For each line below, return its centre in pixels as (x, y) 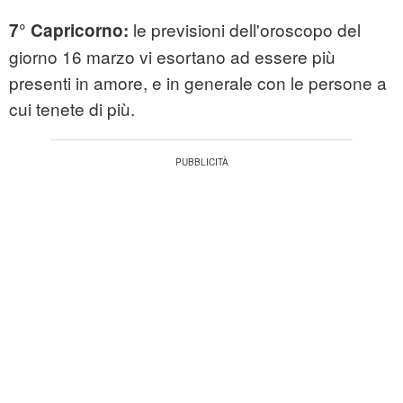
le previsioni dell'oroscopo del (247, 30)
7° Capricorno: (71, 31)
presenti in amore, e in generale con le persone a (198, 83)
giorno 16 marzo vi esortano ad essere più (172, 57)
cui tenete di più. (72, 109)
